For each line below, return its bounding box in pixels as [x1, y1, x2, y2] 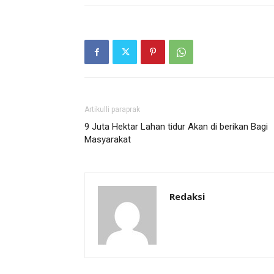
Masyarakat [84, 134, 131, 145]
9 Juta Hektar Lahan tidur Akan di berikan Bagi [84, 121, 268, 132]
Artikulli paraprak [84, 105, 140, 114]
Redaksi [169, 190, 205, 202]
